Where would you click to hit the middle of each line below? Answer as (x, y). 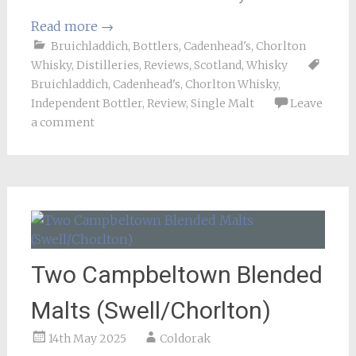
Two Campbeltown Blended (176, 274)
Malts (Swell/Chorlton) (151, 310)
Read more (66, 26)
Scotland (217, 65)
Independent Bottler (86, 103)
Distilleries (107, 65)
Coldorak (185, 338)
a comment (62, 122)
